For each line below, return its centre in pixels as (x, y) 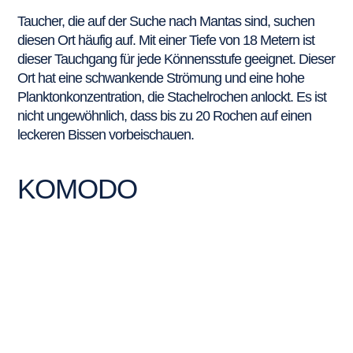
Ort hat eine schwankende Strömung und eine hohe (161, 78)
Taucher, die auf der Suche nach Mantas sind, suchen (166, 21)
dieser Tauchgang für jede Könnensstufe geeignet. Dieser (176, 59)
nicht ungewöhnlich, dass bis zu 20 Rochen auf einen (165, 115)
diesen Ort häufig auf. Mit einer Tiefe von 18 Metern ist (166, 40)
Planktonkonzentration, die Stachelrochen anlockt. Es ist (172, 97)
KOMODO (78, 188)
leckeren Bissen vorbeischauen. (106, 134)
